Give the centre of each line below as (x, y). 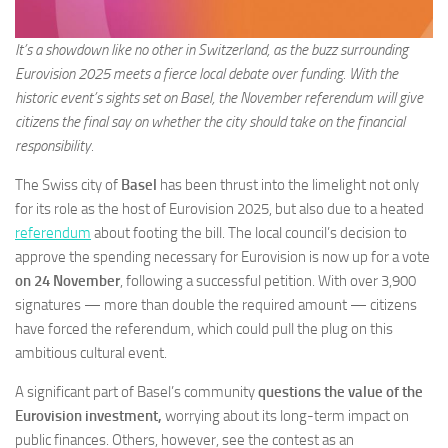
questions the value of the (339, 392)
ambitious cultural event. (91, 353)
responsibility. (54, 146)
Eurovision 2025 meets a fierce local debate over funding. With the (206, 74)
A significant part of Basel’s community (135, 392)
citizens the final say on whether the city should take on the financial (210, 122)
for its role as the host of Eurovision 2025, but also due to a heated (219, 209)
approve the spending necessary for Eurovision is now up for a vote (222, 257)
